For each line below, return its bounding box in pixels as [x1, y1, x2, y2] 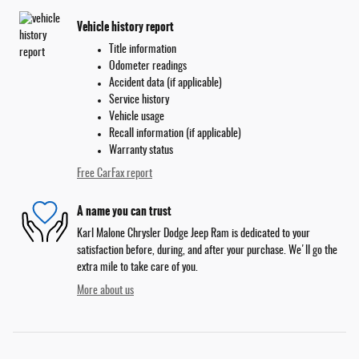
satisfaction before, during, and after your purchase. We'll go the [77, 245, 337, 257]
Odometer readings [109, 61, 187, 73]
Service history [109, 95, 169, 107]
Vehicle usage [109, 111, 164, 123]
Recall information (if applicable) [109, 128, 241, 140]
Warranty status [109, 145, 173, 157]
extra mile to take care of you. [77, 262, 198, 274]
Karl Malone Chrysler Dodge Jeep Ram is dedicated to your [77, 228, 310, 240]
